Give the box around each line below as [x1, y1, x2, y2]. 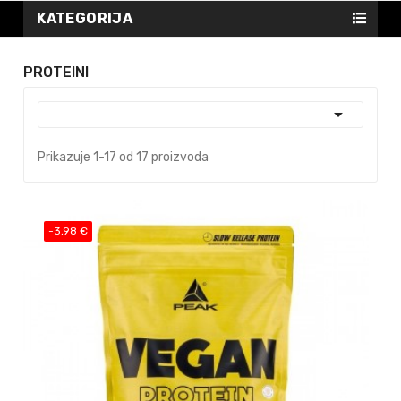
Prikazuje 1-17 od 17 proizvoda [38, 149, 209, 165]
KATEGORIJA [37, 9, 133, 27]
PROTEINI [23, 63, 90, 81]
